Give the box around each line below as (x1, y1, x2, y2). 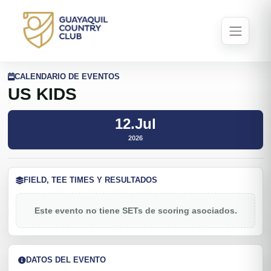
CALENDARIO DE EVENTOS (15, 71, 120, 81)
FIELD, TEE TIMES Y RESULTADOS (24, 175, 157, 184)
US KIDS (8, 85, 77, 103)
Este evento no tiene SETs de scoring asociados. (34, 206, 237, 215)
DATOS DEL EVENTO (26, 255, 106, 264)
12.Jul (115, 116, 156, 132)
